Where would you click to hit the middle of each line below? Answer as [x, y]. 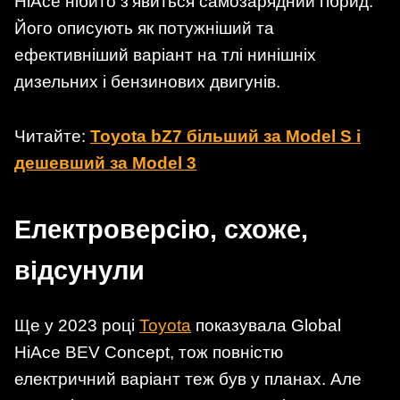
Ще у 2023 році [77, 325]
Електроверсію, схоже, [161, 230]
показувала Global [266, 325]
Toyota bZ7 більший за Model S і [225, 137]
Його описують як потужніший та [144, 28]
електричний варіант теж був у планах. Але [188, 379]
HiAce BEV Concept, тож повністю [149, 352]
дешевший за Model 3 [105, 163]
